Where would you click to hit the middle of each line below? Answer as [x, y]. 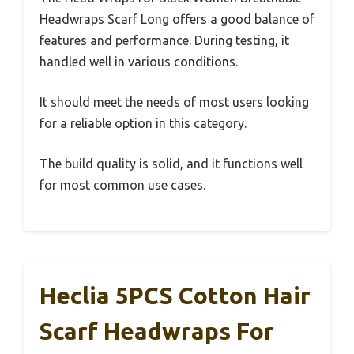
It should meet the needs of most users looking [174, 102]
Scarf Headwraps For [157, 331]
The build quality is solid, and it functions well [171, 164]
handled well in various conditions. [139, 62]
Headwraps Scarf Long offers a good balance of [177, 19]
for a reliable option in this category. [143, 123]
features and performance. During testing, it [164, 40]
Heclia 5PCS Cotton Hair [175, 296]
